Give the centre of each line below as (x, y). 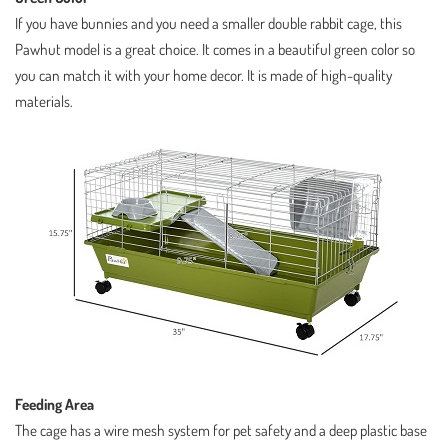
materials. (44, 100)
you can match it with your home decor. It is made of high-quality (203, 74)
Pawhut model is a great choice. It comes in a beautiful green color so (215, 48)
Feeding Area (54, 403)
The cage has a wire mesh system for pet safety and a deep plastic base (221, 429)
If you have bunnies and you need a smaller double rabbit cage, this (208, 22)
